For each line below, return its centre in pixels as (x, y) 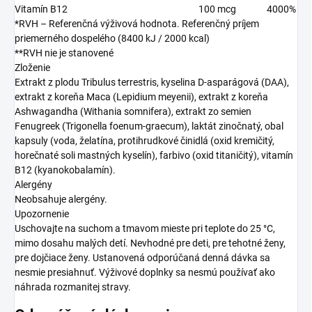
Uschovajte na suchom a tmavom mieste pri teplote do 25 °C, (145, 229)
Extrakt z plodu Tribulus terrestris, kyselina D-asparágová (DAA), (152, 83)
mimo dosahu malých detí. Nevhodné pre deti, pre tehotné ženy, (150, 243)
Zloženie (32, 68)
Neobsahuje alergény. (61, 200)
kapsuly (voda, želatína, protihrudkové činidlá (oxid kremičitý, (145, 141)
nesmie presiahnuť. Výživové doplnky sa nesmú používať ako (145, 273)
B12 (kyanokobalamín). (65, 170)
